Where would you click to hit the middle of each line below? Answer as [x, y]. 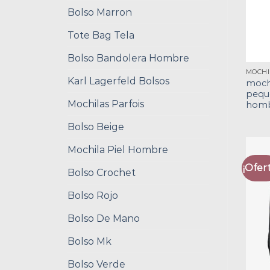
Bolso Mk [89, 241]
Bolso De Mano [104, 218]
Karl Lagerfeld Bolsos [118, 81]
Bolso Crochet [102, 172]
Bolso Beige [96, 127]
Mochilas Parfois [106, 104]
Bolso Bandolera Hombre [128, 58]
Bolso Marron [100, 12]
